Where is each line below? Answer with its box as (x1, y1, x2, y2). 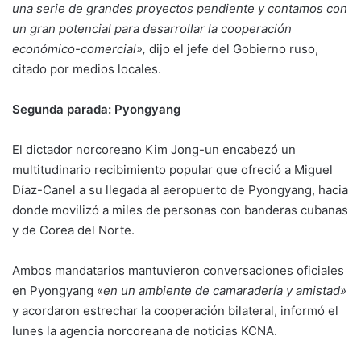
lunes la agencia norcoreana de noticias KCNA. (12, 323, 277, 339)
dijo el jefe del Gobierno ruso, (146, 41, 318, 57)
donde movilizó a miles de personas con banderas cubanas (12, 202, 348, 218)
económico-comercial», (12, 41, 146, 57)
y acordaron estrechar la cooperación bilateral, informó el (12, 303, 338, 319)
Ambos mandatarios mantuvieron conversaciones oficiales (12, 263, 344, 279)
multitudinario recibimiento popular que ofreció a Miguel (12, 162, 333, 178)
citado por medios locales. (12, 61, 161, 77)
